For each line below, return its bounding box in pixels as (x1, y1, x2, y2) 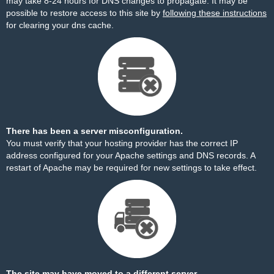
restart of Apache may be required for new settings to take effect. (6, 163, 257, 172)
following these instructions (163, 8, 267, 18)
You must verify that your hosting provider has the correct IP (6, 138, 238, 148)
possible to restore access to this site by (6, 8, 163, 18)
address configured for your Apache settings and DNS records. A (6, 150, 255, 160)
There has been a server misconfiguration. (6, 126, 183, 136)
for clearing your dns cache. (6, 20, 114, 30)
